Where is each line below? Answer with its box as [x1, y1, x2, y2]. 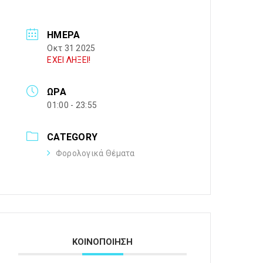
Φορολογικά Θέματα [55, 149, 135, 158]
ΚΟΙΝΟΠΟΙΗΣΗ [72, 237, 133, 247]
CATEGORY [46, 131, 98, 143]
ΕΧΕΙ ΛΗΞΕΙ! [47, 55, 91, 65]
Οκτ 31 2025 [47, 43, 96, 53]
